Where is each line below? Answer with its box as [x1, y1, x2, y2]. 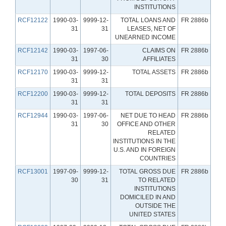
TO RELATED [138, 176, 176, 184]
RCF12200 [18, 90, 48, 97]
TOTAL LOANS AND [121, 16, 176, 24]
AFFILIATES [143, 55, 176, 63]
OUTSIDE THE [135, 202, 176, 209]
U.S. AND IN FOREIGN [114, 146, 176, 153]
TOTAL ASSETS [132, 68, 176, 76]
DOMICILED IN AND [120, 193, 176, 201]
